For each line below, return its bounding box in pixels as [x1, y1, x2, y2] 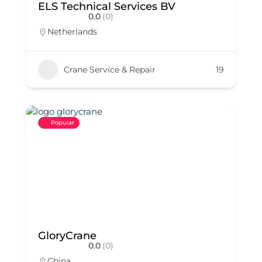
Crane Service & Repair [64, 64, 156, 75]
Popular [51, 119, 74, 126]
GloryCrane [38, 229, 96, 242]
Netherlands [47, 26, 97, 37]
